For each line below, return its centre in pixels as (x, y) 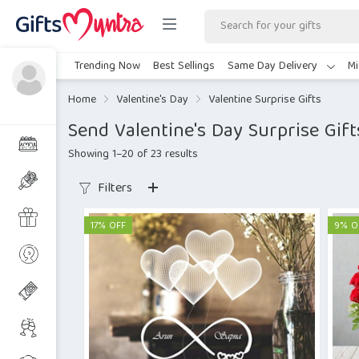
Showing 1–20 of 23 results (133, 155)
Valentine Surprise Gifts (265, 100)
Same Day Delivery (274, 66)
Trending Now (107, 66)
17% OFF (108, 226)
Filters (113, 189)
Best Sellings (184, 66)
